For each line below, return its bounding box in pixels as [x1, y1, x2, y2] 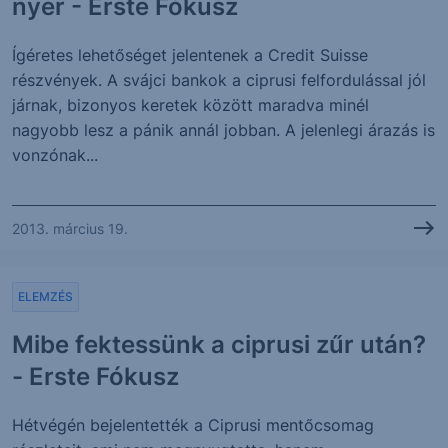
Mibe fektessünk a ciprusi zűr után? [12, 330, 426, 359]
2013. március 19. [12, 219, 128, 237]
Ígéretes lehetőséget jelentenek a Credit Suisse [12, 45, 368, 65]
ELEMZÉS [18, 289, 73, 304]
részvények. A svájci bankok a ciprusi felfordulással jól [12, 70, 426, 90]
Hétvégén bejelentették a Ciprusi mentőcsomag [12, 415, 374, 435]
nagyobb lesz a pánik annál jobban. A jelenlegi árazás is [12, 120, 435, 140]
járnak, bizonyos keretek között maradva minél [12, 95, 369, 115]
